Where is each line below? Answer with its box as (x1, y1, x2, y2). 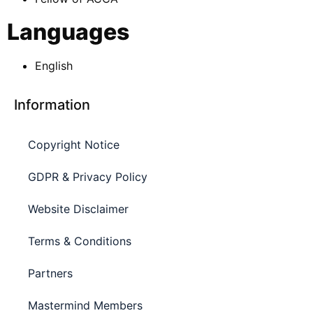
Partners (28, 265, 73, 280)
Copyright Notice (28, 137, 119, 152)
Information (14, 96, 90, 113)
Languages (7, 17, 129, 45)
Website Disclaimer (28, 201, 129, 216)
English (35, 58, 73, 73)
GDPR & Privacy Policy (28, 169, 147, 184)
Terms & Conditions (28, 233, 131, 248)
